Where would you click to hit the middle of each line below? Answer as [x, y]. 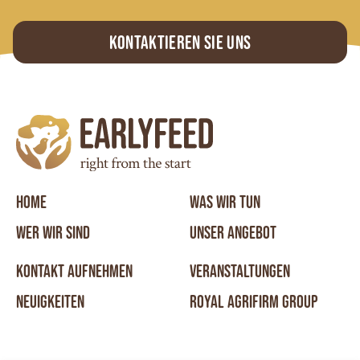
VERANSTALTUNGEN [240, 271]
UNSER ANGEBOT [233, 232]
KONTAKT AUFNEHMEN [74, 271]
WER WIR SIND [53, 232]
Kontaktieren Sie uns [180, 43]
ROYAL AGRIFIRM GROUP [254, 301]
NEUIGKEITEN [50, 301]
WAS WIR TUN [225, 202]
